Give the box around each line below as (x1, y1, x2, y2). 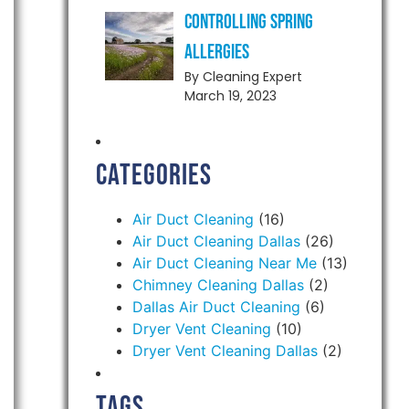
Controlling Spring (184, 10, 313, 35)
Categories (95, 158, 212, 194)
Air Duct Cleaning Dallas (131, 232, 300, 250)
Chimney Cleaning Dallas (131, 276, 304, 294)
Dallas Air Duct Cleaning (131, 298, 300, 316)
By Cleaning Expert (184, 68, 302, 86)
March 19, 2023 (184, 87, 277, 105)
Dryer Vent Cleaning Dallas (131, 341, 318, 360)
